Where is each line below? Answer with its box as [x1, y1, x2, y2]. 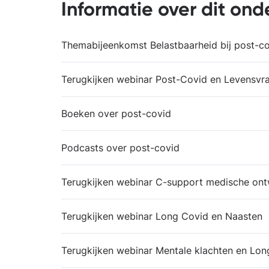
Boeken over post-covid [61, 107, 171, 119]
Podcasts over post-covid [61, 142, 180, 154]
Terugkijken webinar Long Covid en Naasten [61, 210, 262, 222]
